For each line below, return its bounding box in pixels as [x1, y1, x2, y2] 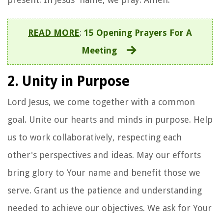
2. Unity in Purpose [7, 73, 130, 89]
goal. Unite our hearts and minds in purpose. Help [7, 114, 213, 125]
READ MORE [28, 27, 80, 38]
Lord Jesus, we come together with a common [7, 96, 195, 107]
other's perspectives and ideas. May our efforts [7, 149, 201, 160]
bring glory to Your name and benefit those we [7, 167, 200, 178]
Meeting [81, 45, 117, 55]
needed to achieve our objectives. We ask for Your [7, 202, 212, 213]
